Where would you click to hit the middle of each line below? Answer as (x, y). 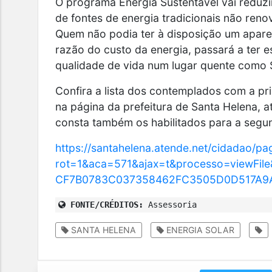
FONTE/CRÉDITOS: (105, 204)
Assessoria (170, 204)
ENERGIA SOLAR (199, 229)
